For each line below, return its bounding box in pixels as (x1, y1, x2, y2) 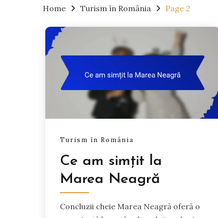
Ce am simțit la (60, 153, 162, 169)
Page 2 (165, 3, 190, 14)
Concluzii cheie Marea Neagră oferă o (60, 201, 200, 211)
